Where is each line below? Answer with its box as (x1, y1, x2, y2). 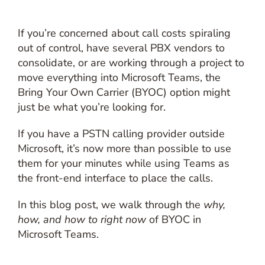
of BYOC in (148, 212, 201, 227)
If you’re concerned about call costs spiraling (17, 26, 231, 40)
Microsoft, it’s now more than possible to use (17, 141, 231, 156)
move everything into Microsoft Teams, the (17, 70, 221, 85)
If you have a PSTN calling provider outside (17, 127, 225, 141)
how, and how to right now (17, 212, 149, 227)
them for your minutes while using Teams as (17, 156, 230, 170)
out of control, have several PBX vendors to (17, 41, 225, 55)
